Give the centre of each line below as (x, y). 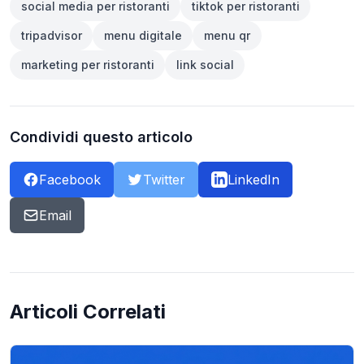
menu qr (227, 35)
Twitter (164, 179)
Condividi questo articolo (101, 136)
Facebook (70, 179)
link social (205, 64)
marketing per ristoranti (87, 64)
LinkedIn (253, 179)
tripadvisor (51, 35)
